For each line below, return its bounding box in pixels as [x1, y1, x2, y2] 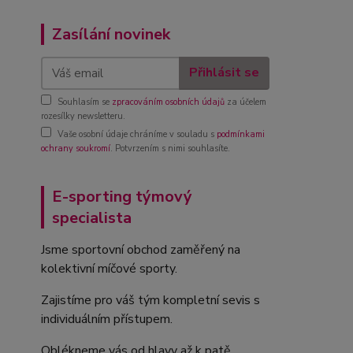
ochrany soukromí [41, 142, 110, 154]
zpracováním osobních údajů [112, 95, 225, 108]
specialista [52, 206, 132, 229]
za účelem [225, 95, 266, 108]
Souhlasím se [58, 95, 112, 108]
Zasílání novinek [52, 23, 170, 45]
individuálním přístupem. [41, 310, 173, 328]
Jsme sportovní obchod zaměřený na [41, 240, 240, 258]
